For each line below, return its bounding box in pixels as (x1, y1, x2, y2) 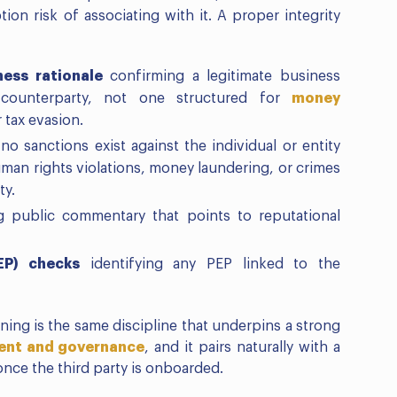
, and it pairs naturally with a (144, 340, 341, 355)
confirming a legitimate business (102, 69, 340, 84)
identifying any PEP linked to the (79, 257, 341, 272)
